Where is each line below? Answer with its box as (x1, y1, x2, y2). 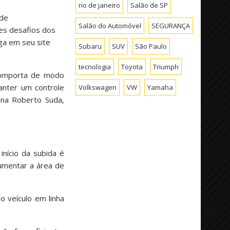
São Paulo (135, 41, 167, 51)
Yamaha (147, 82, 174, 92)
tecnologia (79, 62, 111, 71)
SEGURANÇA (151, 21, 190, 30)
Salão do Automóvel (79, 21, 142, 30)
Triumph (153, 62, 179, 71)
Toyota (121, 62, 143, 71)
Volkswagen (79, 82, 117, 92)
